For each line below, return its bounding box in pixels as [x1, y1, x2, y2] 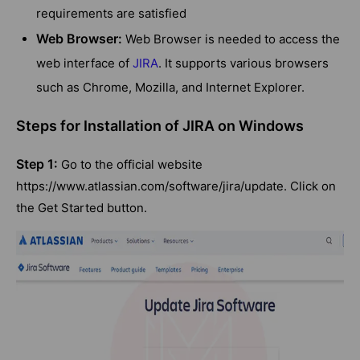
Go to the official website [58, 157, 202, 173]
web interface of [36, 55, 133, 72]
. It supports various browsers [158, 55, 329, 72]
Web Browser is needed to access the [122, 31, 340, 47]
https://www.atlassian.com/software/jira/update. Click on [16, 178, 336, 194]
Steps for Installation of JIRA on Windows [16, 117, 304, 135]
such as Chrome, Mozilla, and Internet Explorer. [36, 80, 308, 96]
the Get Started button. [16, 200, 147, 216]
